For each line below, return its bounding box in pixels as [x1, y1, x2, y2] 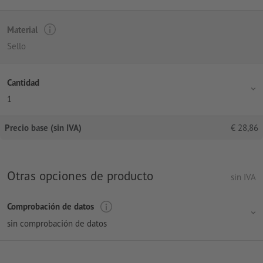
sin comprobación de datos [7, 217, 107, 229]
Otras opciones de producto [7, 167, 153, 184]
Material [7, 23, 38, 35]
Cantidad [7, 76, 39, 88]
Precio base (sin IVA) [5, 122, 82, 134]
